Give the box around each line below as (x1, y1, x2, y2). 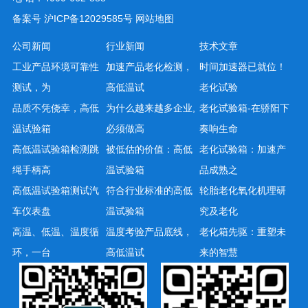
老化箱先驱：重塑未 (199, 226, 286, 237)
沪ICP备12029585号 (43, 13, 133, 24)
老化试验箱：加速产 (199, 144, 286, 155)
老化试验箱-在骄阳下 (199, 102, 289, 113)
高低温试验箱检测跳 (12, 144, 99, 155)
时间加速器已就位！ (199, 61, 286, 72)
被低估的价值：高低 (105, 144, 192, 155)
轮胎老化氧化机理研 (199, 185, 286, 196)
